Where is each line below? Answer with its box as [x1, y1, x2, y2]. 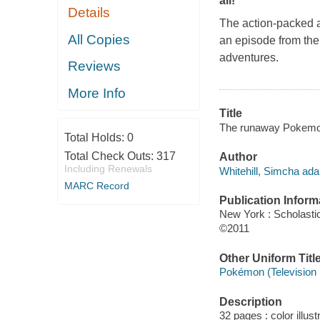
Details [68, 5, 111, 21]
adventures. [219, 51, 279, 64]
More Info [68, 85, 126, 101]
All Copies [68, 31, 131, 47]
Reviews [68, 59, 121, 74]
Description [219, 295, 282, 308]
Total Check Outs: [64, 150, 156, 163]
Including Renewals [64, 163, 152, 175]
